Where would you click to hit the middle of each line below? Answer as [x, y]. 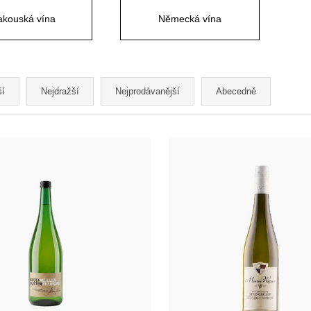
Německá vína [190, 18]
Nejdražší [60, 91]
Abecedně [236, 91]
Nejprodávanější [148, 91]
